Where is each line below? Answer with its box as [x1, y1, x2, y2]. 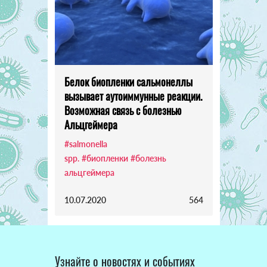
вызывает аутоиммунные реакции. [64, 88, 202, 104]
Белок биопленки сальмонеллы [64, 74, 193, 90]
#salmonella [64, 139, 107, 150]
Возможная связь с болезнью [64, 103, 181, 119]
